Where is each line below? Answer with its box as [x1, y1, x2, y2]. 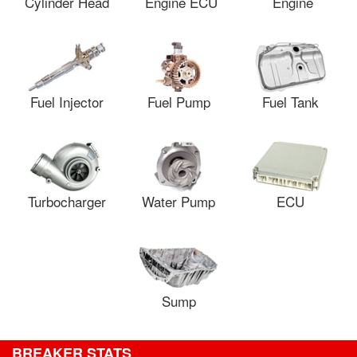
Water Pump [142, 191, 215, 211]
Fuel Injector [30, 92, 104, 112]
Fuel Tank [261, 92, 319, 112]
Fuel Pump [147, 92, 210, 112]
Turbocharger [28, 191, 106, 211]
